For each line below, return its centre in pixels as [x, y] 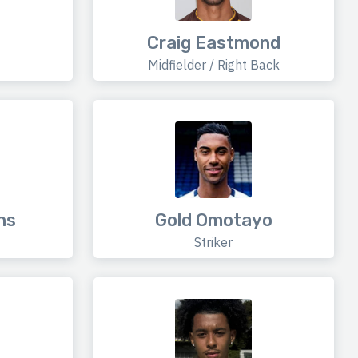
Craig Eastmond [213, 43]
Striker [214, 243]
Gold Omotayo [213, 221]
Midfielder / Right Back [213, 65]
